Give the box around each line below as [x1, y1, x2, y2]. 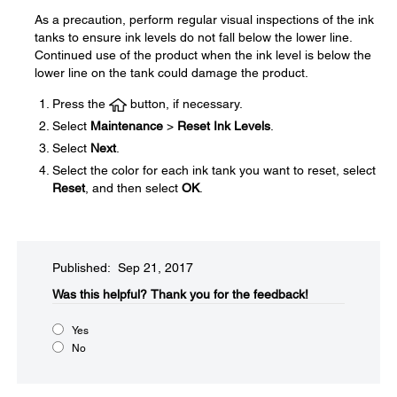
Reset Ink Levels [177, 119, 270, 133]
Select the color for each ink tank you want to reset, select [52, 163, 376, 177]
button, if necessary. [127, 97, 243, 111]
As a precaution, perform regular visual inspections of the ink [35, 12, 374, 27]
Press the [52, 97, 109, 111]
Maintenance [90, 119, 163, 133]
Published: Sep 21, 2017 [52, 261, 193, 275]
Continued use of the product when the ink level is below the [35, 48, 371, 62]
